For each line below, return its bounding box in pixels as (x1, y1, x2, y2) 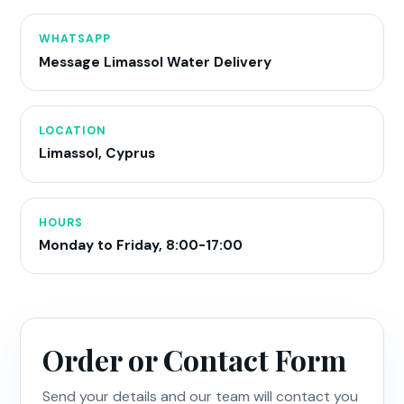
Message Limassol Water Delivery (38, 52, 271, 71)
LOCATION (38, 124, 106, 139)
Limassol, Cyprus (38, 144, 155, 163)
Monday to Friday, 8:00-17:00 (38, 236, 243, 255)
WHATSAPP (38, 32, 111, 47)
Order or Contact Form (42, 340, 347, 380)
